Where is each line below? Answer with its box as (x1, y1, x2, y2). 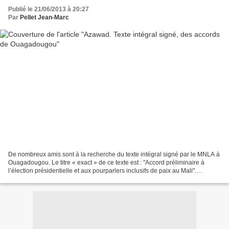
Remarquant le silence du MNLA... (8, 175, 103, 182)
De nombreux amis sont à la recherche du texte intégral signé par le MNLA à (8, 150, 220, 158)
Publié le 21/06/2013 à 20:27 (8, 6, 89, 13)
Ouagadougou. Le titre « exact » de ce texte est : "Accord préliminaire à (8, 158, 204, 166)
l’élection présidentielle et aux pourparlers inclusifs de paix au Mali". (8, 167, 196, 174)
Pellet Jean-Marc (20, 14, 69, 21)
